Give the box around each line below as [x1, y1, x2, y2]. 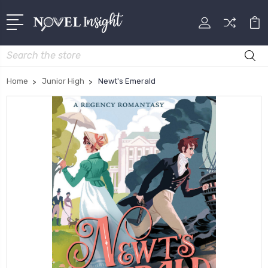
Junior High [42, 76, 84, 86]
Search [7, 46, 34, 57]
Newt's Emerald [98, 76, 156, 86]
